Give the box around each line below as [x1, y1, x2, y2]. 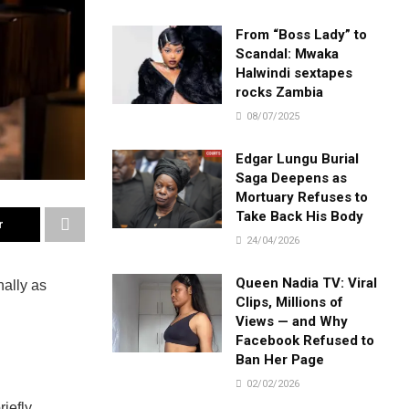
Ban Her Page [236, 351, 325, 368]
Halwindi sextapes [236, 64, 353, 81]
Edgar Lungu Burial [236, 150, 360, 167]
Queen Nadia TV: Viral [236, 274, 378, 291]
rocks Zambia [236, 83, 324, 100]
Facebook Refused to [236, 331, 375, 349]
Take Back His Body [236, 207, 364, 225]
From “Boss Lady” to [236, 26, 368, 43]
